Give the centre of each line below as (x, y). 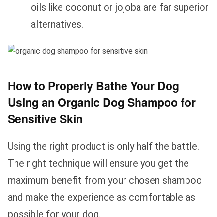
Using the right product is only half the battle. (103, 146)
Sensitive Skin (45, 119)
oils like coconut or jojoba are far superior (120, 8)
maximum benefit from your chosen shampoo (105, 180)
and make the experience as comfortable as (101, 197)
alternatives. (57, 24)
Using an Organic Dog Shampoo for (102, 102)
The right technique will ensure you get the (98, 163)
